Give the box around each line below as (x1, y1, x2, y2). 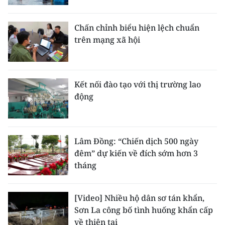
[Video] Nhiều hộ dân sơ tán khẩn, (74, 192, 204, 204)
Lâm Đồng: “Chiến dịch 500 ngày (74, 136, 198, 147)
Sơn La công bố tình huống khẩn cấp (74, 204, 213, 216)
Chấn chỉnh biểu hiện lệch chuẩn (74, 22, 199, 34)
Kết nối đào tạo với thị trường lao (74, 79, 201, 90)
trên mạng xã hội (74, 34, 140, 46)
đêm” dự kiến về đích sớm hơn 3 (74, 148, 198, 159)
